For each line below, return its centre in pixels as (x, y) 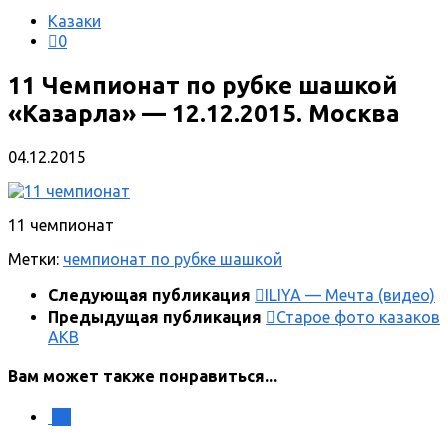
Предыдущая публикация (157, 316)
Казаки (74, 21)
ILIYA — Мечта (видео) (350, 294)
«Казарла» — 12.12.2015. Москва (204, 113)
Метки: (33, 258)
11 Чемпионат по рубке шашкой (202, 85)
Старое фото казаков (358, 316)
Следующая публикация (151, 294)
